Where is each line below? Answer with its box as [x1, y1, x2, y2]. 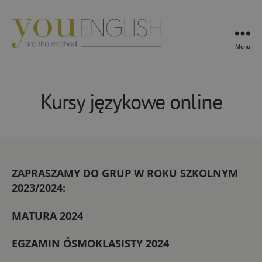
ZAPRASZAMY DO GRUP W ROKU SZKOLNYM [12, 166, 238, 180]
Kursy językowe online [40, 88, 222, 115]
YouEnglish [11, 46, 65, 61]
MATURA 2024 [12, 208, 83, 223]
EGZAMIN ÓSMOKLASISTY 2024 [12, 236, 169, 250]
